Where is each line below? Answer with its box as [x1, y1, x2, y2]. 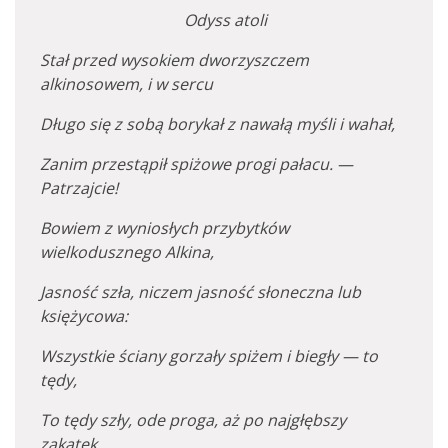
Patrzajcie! [40, 177, 118, 199]
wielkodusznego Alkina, [40, 241, 214, 263]
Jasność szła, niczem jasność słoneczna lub [40, 281, 361, 303]
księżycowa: [40, 305, 128, 327]
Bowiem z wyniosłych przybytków [40, 217, 289, 239]
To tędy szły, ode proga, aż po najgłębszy [40, 409, 346, 431]
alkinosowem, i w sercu [40, 73, 213, 95]
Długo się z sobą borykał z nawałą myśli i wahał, [40, 113, 395, 135]
